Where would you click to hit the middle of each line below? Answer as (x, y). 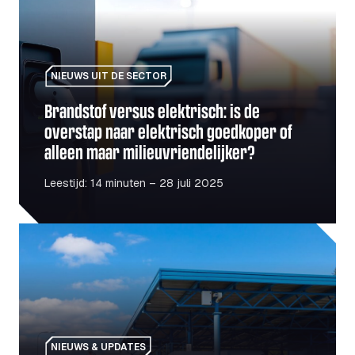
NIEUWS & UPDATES (98, 347)
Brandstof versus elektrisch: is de (152, 111)
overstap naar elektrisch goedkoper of (168, 131)
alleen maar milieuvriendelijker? (150, 152)
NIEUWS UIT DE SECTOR (109, 76)
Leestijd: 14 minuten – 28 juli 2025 (134, 183)
